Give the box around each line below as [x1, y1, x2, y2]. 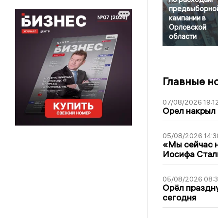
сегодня [162, 191, 196, 203]
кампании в [168, 13, 206, 22]
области [168, 31, 197, 41]
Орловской [168, 22, 206, 32]
